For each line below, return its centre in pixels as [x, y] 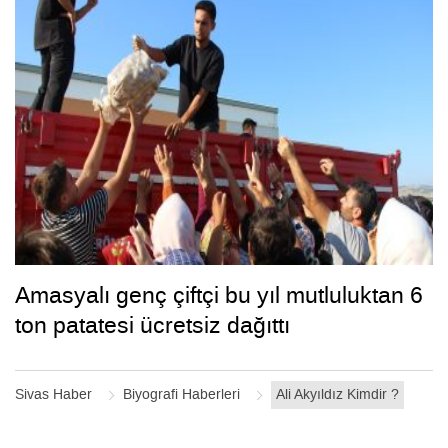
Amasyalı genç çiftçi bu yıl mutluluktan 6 [219, 295]
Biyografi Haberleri [181, 395]
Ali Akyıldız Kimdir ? [337, 395]
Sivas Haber [53, 395]
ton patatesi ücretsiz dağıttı [152, 325]
